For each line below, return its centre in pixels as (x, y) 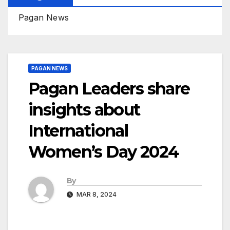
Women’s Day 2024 (103, 151)
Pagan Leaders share (109, 88)
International (78, 130)
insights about (84, 109)
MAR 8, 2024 (96, 195)
